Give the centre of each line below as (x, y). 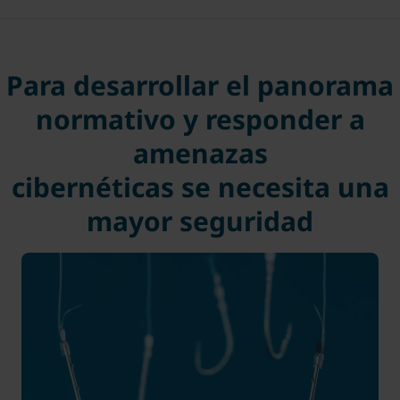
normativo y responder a (200, 119)
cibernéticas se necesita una (200, 187)
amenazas (200, 153)
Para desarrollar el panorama (200, 85)
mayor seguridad (200, 221)
